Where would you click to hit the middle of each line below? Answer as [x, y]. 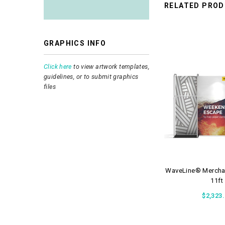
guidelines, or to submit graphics [91, 77]
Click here [58, 67]
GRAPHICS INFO [75, 43]
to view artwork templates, [110, 67]
